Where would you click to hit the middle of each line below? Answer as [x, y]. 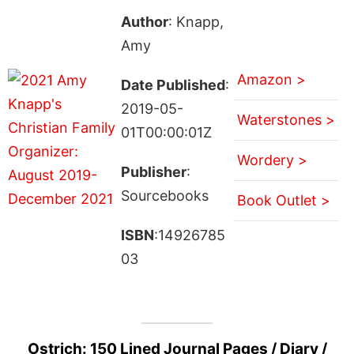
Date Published [173, 85]
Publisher [153, 171]
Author [144, 21]
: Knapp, [196, 21]
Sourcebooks [164, 195]
